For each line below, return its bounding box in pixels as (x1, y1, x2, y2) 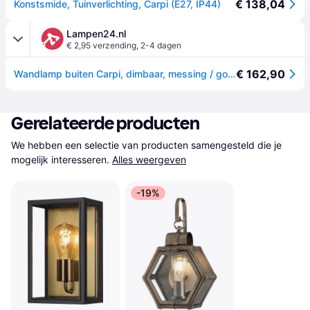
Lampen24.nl (66, 28, 126, 39)
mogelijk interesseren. (11, 154, 109, 165)
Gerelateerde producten (11, 113, 200, 134)
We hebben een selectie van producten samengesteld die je (11, 139, 282, 151)
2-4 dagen (140, 40, 181, 51)
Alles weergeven (112, 154, 186, 165)
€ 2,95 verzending (66, 40, 136, 51)
